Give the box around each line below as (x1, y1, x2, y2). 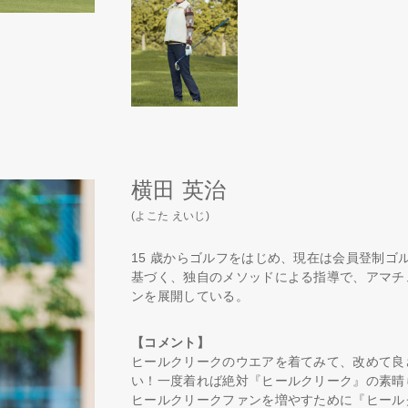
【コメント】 (131, 335, 209, 350)
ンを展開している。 (131, 289, 249, 303)
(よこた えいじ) (131, 209, 209, 222)
